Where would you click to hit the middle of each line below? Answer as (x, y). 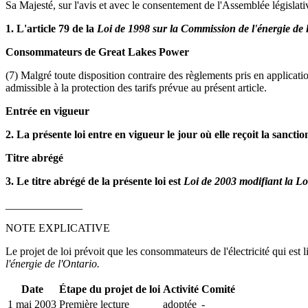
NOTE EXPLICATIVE (58, 228)
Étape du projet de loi (110, 289)
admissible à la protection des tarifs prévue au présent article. (136, 87)
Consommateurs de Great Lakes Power (97, 52)
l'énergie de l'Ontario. (53, 263)
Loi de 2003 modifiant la (238, 181)
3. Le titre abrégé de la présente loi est (95, 181)
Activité (181, 289)
